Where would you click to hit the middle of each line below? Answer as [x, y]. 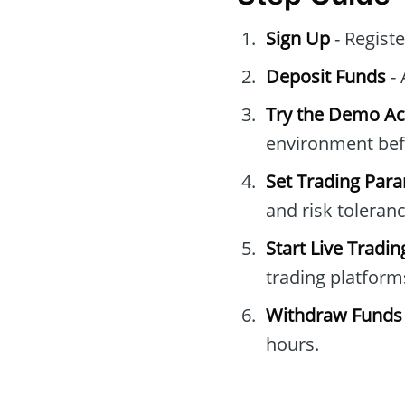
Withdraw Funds [334, 316]
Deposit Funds [326, 77]
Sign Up [298, 39]
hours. [292, 344]
